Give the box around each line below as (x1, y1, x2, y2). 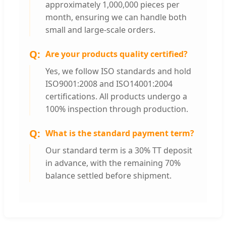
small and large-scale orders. (45, 24, 155, 35)
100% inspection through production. (45, 103, 188, 115)
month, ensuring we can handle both (45, 11, 187, 23)
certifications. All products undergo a (45, 90, 187, 102)
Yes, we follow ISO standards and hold (45, 65, 191, 77)
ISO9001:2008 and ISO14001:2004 (45, 78, 173, 89)
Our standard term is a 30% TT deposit (45, 144, 192, 156)
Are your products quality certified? (45, 48, 188, 60)
